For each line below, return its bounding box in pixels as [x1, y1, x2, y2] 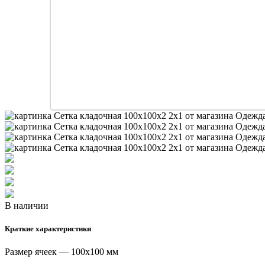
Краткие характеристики [5, 224, 91, 233]
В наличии [5, 200, 49, 211]
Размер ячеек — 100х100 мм [5, 247, 118, 257]
